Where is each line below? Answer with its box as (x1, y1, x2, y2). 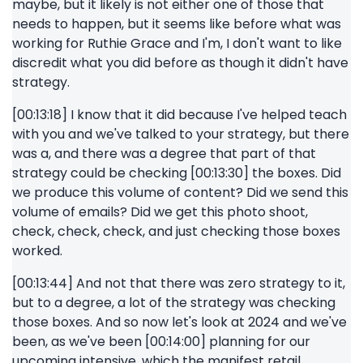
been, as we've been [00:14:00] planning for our (12, 332, 310, 351)
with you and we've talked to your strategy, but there (12, 125, 349, 143)
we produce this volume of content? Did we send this (12, 183, 348, 202)
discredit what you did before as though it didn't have (12, 53, 348, 72)
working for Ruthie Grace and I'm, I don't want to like (12, 34, 342, 53)
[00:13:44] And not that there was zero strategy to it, (12, 274, 345, 293)
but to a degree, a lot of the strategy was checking (12, 293, 335, 312)
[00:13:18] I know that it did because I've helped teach (12, 105, 347, 124)
